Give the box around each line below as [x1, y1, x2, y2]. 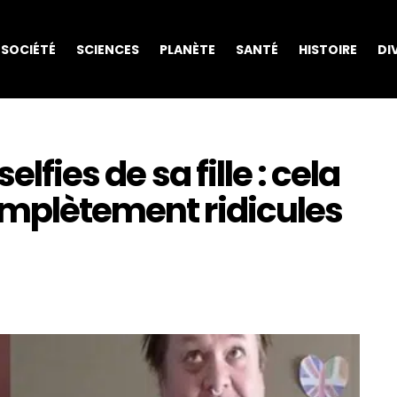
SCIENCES [75, 40, 139, 58]
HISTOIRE [298, 40, 357, 58]
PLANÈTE [159, 40, 215, 58]
